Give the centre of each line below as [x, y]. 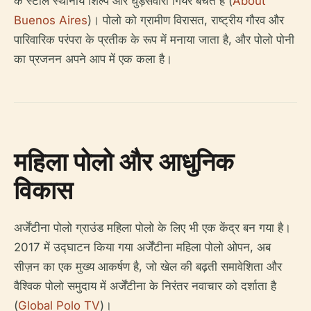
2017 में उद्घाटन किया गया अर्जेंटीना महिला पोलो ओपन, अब [142, 247]
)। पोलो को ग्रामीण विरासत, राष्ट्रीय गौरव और [186, 20]
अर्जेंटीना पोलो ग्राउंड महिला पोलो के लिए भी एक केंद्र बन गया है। [152, 228]
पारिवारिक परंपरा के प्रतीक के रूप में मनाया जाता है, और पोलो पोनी [154, 40]
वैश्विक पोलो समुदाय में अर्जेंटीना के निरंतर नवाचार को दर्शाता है [145, 286]
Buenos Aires [51, 20]
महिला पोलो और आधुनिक [124, 162]
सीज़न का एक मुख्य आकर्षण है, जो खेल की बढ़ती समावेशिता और [148, 267]
